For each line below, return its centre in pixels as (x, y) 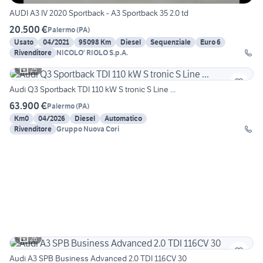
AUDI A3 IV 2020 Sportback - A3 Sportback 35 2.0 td (99, 13)
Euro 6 (210, 42)
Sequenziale (171, 42)
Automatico (123, 119)
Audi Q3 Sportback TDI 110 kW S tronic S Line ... (92, 90)
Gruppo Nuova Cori (88, 129)
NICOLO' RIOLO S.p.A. (92, 53)
